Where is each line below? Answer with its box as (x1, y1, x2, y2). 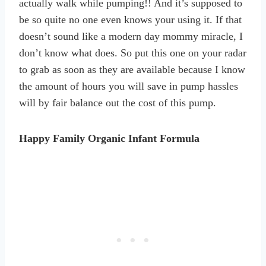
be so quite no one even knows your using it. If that (19, 13, 242, 26)
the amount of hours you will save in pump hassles (19, 80, 238, 92)
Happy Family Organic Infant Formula (19, 132, 199, 144)
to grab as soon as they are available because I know (19, 63, 245, 75)
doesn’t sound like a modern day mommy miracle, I (19, 30, 243, 42)
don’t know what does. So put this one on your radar (19, 46, 246, 59)
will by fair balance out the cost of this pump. (19, 96, 216, 109)
